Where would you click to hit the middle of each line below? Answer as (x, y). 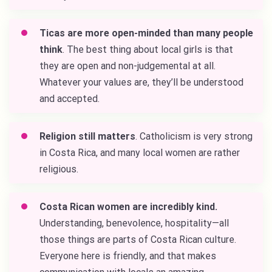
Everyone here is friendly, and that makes (128, 256)
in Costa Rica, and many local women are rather (140, 153)
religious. (60, 169)
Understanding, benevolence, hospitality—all (134, 223)
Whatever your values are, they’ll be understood (141, 83)
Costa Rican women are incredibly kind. (128, 207)
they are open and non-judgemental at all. (127, 66)
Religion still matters (87, 137)
